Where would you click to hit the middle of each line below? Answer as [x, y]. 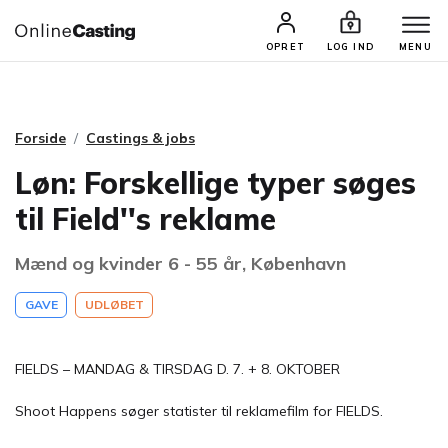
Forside [40, 138]
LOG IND [350, 46]
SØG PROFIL [303, 37]
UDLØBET [114, 304]
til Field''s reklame [145, 219]
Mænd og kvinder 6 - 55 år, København [180, 263]
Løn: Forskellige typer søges [215, 183]
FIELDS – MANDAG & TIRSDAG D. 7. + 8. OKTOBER [177, 369]
